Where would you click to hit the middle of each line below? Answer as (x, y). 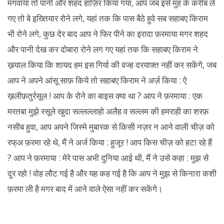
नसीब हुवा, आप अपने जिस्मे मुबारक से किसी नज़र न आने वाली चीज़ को (111, 127)
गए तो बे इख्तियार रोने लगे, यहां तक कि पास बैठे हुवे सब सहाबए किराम (108, 18)
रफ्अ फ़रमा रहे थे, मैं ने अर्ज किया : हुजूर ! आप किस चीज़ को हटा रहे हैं (110, 142)
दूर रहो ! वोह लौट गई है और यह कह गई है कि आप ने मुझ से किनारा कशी (112, 173)
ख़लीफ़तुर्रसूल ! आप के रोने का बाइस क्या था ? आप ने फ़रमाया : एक (105, 96)
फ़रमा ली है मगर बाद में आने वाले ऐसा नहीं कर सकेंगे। (85, 189)
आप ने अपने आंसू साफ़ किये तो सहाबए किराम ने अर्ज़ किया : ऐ (97, 80)
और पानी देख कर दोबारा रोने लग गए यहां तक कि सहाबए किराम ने (103, 49)
